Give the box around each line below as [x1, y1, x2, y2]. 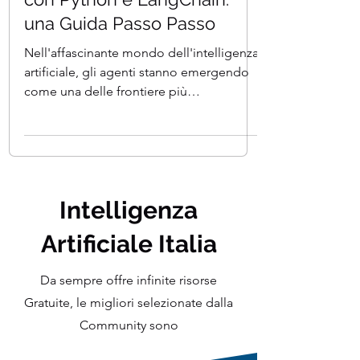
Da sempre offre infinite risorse [40, 317, 217, 332]
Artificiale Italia [40, 274, 217, 302]
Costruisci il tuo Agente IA [24, 9, 233, 30]
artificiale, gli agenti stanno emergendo [24, 108, 249, 124]
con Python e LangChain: [24, 33, 229, 54]
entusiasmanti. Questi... [24, 147, 157, 162]
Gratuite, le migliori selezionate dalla [24, 339, 233, 354]
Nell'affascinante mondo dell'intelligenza [24, 89, 259, 104]
